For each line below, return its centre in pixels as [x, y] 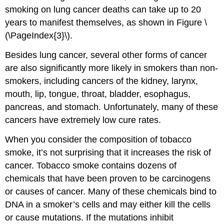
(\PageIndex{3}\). [39, 36]
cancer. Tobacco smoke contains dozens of [91, 165]
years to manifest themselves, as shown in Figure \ [106, 23]
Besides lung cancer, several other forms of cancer [106, 55]
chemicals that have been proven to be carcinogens [108, 178]
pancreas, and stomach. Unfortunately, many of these [112, 107]
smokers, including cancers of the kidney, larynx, [102, 81]
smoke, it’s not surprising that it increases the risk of [108, 152]
